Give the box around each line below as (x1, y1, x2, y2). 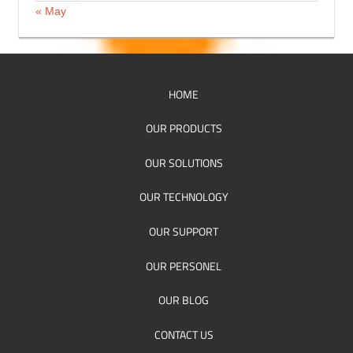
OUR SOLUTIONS (144, 154, 223, 171)
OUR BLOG (158, 292, 210, 309)
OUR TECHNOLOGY (139, 188, 229, 206)
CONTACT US (154, 325, 214, 343)
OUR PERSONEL (146, 257, 222, 274)
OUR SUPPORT (149, 222, 219, 240)
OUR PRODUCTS (145, 120, 222, 137)
